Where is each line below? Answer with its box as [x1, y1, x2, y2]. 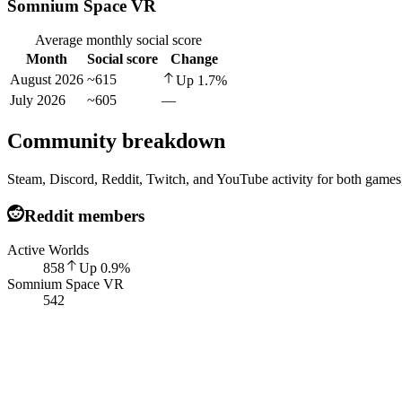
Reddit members [23, 205, 144, 225]
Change [170, 51, 218, 67]
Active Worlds [7, 242, 89, 258]
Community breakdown [7, 129, 225, 153]
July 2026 [10, 92, 66, 109]
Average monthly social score [35, 32, 202, 48]
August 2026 [10, 72, 83, 88]
